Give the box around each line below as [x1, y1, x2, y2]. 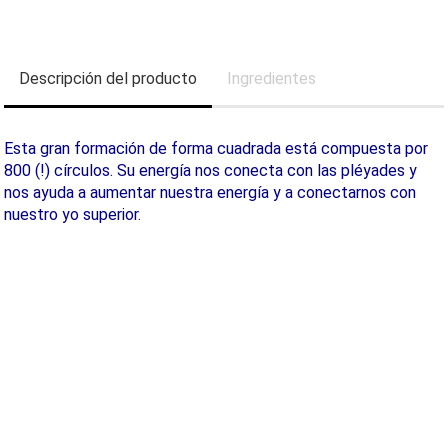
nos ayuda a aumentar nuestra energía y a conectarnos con [4, 183, 416, 202]
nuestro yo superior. [4, 205, 141, 224]
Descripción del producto [19, 69, 197, 88]
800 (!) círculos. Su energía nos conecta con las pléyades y [4, 161, 417, 180]
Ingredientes [227, 69, 316, 88]
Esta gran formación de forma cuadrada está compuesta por [4, 139, 428, 158]
